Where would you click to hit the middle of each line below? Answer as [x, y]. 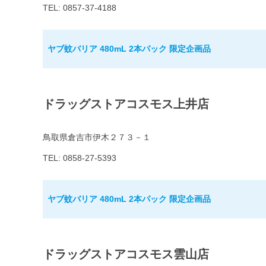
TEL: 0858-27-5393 [80, 158]
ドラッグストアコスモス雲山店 [126, 254]
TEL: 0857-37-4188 [80, 8]
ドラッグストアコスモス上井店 [126, 104]
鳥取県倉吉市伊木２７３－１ [97, 137]
